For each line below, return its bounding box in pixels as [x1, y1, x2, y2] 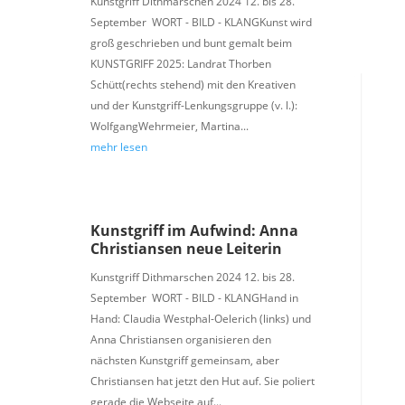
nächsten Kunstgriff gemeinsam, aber [89, 352, 279, 368]
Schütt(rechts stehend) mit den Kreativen [89, 76, 296, 92]
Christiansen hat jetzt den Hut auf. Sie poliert [89, 372, 315, 389]
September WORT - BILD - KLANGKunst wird [89, 14, 312, 30]
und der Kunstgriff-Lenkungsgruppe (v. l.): [89, 97, 297, 113]
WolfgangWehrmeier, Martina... [89, 118, 249, 134]
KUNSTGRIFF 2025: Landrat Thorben [89, 55, 271, 71]
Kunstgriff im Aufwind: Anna [89, 220, 298, 240]
